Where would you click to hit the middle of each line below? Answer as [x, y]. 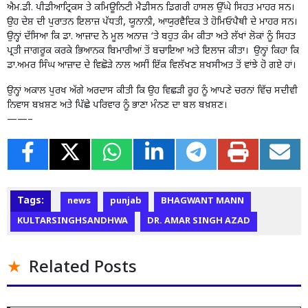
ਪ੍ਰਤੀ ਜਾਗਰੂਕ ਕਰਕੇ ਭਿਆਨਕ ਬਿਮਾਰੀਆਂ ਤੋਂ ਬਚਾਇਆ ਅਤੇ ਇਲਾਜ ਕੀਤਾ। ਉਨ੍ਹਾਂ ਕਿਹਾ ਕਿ [153, 51]
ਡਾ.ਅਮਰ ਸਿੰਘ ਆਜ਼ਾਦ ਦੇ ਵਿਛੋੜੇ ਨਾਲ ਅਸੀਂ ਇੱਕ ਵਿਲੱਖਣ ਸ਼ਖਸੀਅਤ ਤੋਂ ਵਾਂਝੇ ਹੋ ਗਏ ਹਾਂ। [151, 65]
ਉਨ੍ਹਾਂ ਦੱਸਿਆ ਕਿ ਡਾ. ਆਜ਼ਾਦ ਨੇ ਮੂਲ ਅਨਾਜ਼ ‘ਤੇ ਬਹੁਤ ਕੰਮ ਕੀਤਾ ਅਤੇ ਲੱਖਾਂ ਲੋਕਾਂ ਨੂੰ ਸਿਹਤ [151, 36]
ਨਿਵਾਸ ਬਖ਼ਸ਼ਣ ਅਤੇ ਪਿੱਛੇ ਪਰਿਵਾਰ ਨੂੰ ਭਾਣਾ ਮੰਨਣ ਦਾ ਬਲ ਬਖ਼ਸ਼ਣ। [117, 105]
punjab [126, 201]
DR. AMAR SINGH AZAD [199, 221]
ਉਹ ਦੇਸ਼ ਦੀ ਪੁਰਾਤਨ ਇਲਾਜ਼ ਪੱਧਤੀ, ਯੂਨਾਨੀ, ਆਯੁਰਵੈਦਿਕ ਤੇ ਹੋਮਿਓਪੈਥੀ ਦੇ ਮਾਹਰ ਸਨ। [152, 22]
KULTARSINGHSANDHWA [73, 221]
